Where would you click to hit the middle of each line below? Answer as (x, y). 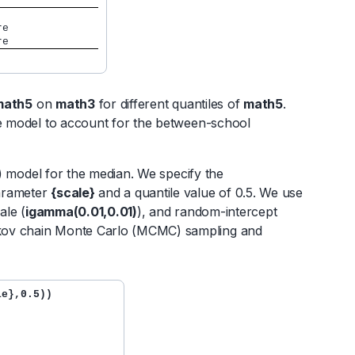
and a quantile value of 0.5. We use (198, 193)
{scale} (73, 193)
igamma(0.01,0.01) (81, 212)
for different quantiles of (169, 104)
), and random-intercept (207, 212)
